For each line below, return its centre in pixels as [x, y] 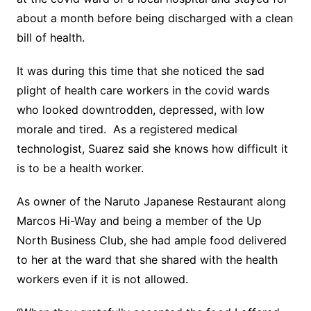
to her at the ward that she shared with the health [147, 260]
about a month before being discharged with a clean [154, 18]
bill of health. [50, 37]
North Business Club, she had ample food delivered [151, 240]
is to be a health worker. [80, 168]
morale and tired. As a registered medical [127, 129]
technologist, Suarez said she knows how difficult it [152, 149]
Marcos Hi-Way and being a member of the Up [139, 221]
